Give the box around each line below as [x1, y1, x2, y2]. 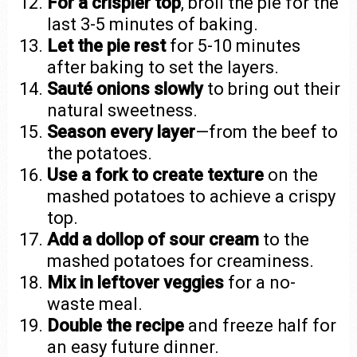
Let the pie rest [47, 36, 167, 56]
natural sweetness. [47, 100, 198, 120]
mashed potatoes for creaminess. [47, 251, 315, 271]
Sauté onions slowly [47, 79, 204, 99]
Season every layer [47, 122, 196, 142]
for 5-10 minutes [166, 36, 301, 56]
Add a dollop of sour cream [47, 229, 260, 249]
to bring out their [203, 79, 341, 99]
